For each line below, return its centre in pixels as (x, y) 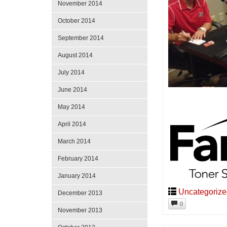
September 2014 (81, 38)
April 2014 (72, 124)
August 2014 (75, 55)
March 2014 (74, 141)
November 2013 (80, 210)
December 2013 (80, 193)
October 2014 (77, 21)
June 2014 (72, 90)
